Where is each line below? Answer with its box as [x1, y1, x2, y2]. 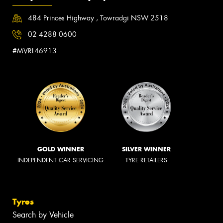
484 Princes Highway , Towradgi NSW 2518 [28, 13, 169, 22]
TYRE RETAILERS [125, 156, 167, 165]
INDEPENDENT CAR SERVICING [17, 156, 104, 165]
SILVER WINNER [122, 145, 171, 153]
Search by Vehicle [12, 209, 74, 220]
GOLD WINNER [37, 145, 84, 153]
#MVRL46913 [12, 46, 57, 56]
